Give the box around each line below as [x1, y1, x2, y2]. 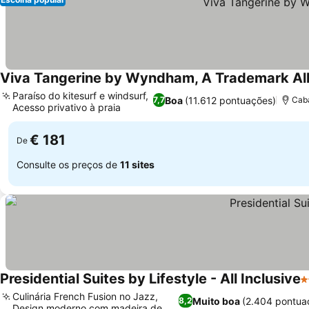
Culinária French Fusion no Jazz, [12, 290, 158, 302]
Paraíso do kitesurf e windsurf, [12, 90, 148, 101]
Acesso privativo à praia [12, 101, 121, 113]
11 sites [120, 158, 154, 170]
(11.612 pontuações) [185, 94, 277, 106]
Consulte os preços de [17, 158, 120, 170]
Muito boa [192, 295, 241, 307]
